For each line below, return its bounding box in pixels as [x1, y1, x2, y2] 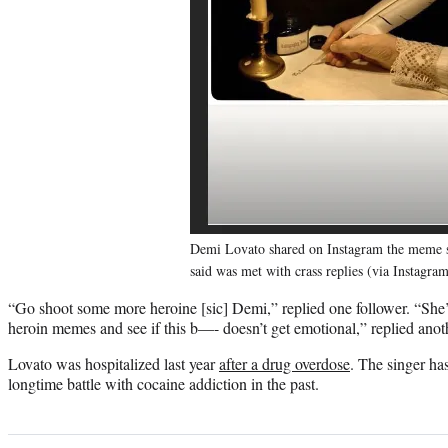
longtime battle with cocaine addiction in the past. [8, 372, 319, 394]
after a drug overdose [219, 352, 350, 374]
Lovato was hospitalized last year [8, 352, 219, 374]
